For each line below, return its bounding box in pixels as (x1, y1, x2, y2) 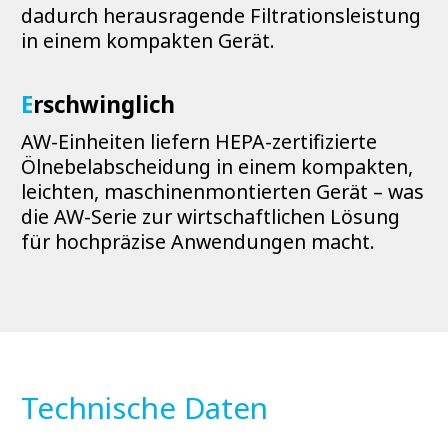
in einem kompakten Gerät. (21, 27, 275, 55)
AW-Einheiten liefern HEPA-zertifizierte (21, 128, 377, 156)
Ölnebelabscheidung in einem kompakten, (21, 153, 413, 181)
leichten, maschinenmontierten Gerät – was (21, 178, 424, 206)
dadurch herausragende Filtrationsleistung (21, 2, 421, 30)
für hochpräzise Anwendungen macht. (21, 228, 375, 256)
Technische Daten (21, 387, 268, 428)
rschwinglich (33, 89, 175, 121)
